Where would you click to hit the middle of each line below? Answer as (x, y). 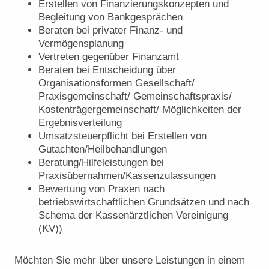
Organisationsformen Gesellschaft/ (116, 83)
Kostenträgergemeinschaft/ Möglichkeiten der (140, 110)
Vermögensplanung (81, 44)
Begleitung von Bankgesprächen (110, 17)
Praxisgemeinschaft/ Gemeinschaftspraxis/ (135, 97)
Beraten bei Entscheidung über (107, 70)
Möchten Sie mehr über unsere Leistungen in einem (130, 260)
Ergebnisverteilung (80, 123)
